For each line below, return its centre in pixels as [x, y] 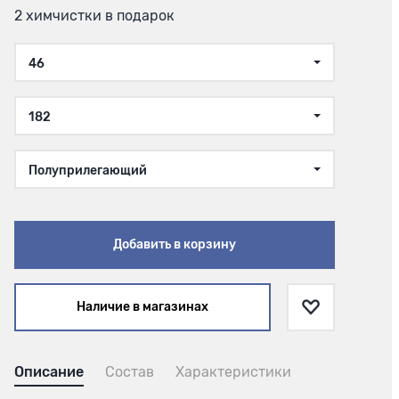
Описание [49, 372]
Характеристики [233, 372]
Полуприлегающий [88, 171]
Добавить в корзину [175, 245]
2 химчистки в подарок [94, 16]
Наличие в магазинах [142, 307]
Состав [130, 372]
